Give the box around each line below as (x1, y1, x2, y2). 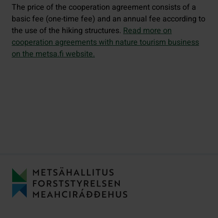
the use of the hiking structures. (12, 24, 123, 36)
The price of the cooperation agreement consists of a (12, 1, 196, 13)
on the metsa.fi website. (12, 48, 95, 60)
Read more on (123, 24, 172, 36)
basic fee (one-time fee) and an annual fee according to (12, 13, 205, 25)
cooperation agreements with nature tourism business (12, 36, 199, 48)
